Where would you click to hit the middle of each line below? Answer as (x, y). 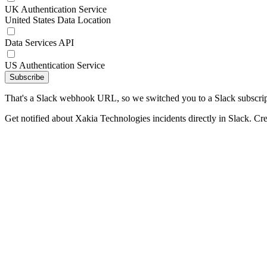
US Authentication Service (55, 65)
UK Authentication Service (56, 9)
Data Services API (39, 43)
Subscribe (27, 77)
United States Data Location (58, 20)
